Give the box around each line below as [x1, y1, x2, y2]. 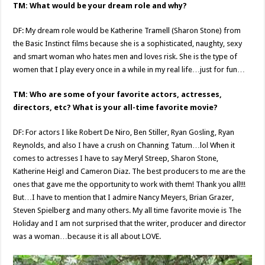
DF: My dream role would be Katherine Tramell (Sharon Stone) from [13, 25, 241, 35]
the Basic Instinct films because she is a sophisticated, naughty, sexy [13, 38, 243, 48]
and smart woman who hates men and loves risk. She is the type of [13, 51, 238, 61]
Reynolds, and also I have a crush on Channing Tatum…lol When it [13, 140, 235, 150]
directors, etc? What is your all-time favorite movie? [13, 102, 218, 112]
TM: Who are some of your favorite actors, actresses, [13, 89, 222, 99]
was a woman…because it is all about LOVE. [13, 231, 161, 241]
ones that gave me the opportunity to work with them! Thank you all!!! [13, 179, 246, 189]
